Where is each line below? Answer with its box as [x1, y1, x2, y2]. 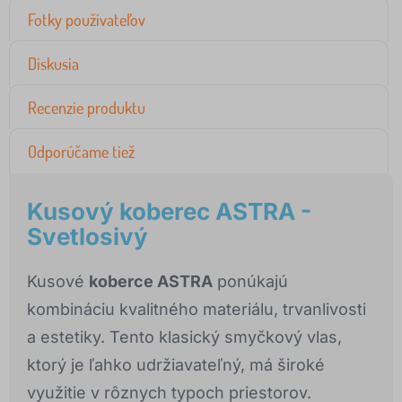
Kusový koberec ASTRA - [27, 197, 311, 226]
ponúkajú [213, 272, 288, 292]
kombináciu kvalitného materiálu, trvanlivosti [27, 300, 366, 319]
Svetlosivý [27, 223, 148, 251]
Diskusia [28, 54, 79, 74]
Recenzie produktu [28, 98, 145, 118]
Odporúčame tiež [28, 142, 135, 162]
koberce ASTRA [89, 272, 213, 292]
